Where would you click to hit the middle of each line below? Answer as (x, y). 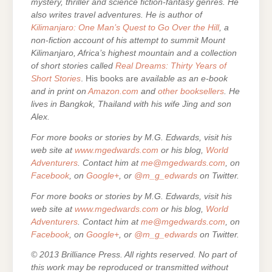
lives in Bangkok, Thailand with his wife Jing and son (131, 104)
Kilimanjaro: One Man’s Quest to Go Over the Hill (125, 28)
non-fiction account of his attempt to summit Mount (128, 40)
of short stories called (73, 66)
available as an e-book (183, 79)
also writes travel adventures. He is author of (117, 15)
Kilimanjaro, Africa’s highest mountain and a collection (134, 53)
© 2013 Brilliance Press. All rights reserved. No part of (134, 255)
